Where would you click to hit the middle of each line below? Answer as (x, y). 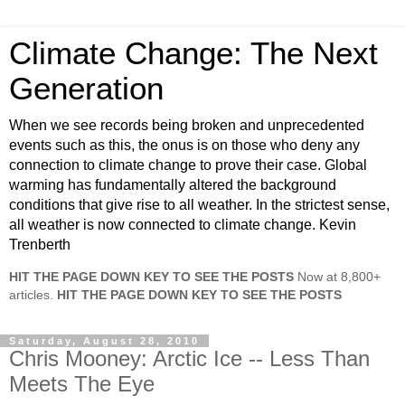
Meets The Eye (82, 383)
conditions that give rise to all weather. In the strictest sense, (199, 205)
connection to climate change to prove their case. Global (188, 165)
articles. (33, 295)
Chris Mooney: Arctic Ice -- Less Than (189, 358)
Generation (86, 89)
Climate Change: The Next (193, 53)
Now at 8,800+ (337, 277)
